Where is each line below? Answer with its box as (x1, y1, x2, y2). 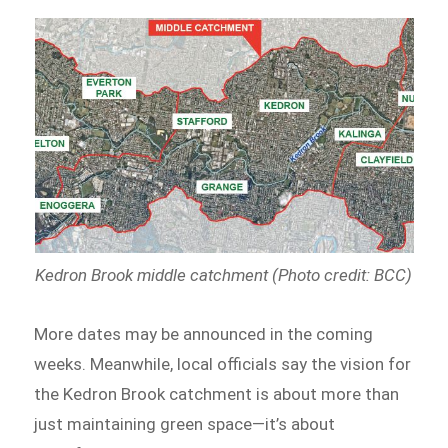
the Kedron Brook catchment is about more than (34, 384, 400, 404)
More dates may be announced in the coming (34, 324, 374, 344)
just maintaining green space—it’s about (34, 414, 336, 434)
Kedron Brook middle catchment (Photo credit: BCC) (34, 265, 412, 286)
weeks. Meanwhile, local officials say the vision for (34, 354, 412, 374)
